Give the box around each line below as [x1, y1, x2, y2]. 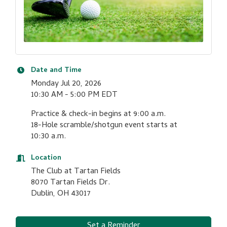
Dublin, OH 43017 [31, 187, 91, 201]
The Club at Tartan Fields [31, 165, 121, 178]
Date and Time [31, 64, 82, 77]
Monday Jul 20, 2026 [31, 77, 101, 91]
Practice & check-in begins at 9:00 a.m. [31, 107, 168, 121]
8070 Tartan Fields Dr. [31, 176, 110, 190]
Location [31, 152, 61, 164]
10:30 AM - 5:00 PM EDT [31, 88, 118, 102]
